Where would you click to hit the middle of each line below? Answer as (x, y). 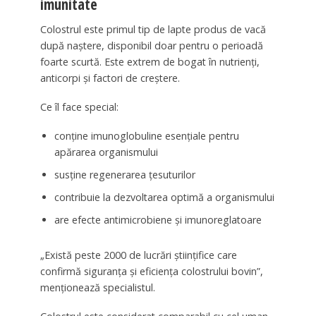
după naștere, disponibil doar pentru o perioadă (151, 46)
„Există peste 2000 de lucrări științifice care (138, 255)
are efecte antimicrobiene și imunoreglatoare (158, 220)
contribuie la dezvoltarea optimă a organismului (164, 197)
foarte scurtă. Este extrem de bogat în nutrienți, (150, 62)
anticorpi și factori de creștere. (110, 78)
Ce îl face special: (79, 107)
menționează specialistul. (97, 287)
